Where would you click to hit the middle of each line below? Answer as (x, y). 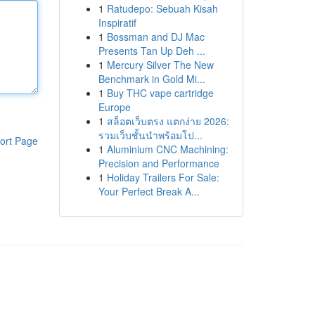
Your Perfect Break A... (149, 191)
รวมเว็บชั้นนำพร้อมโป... (150, 135)
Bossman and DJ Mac (155, 37)
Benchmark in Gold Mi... (152, 79)
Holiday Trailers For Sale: (163, 177)
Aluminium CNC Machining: (167, 149)
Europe (114, 107)
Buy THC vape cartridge (160, 93)
